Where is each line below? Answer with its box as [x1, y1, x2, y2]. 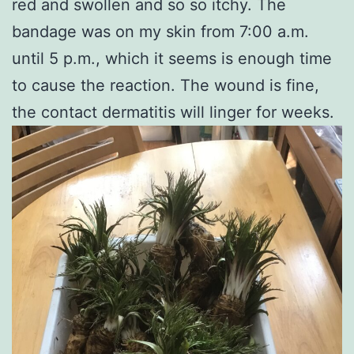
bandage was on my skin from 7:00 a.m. [12, 21, 309, 41]
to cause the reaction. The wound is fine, [12, 75, 319, 95]
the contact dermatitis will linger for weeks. [12, 102, 334, 122]
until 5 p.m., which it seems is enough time [12, 48, 332, 68]
